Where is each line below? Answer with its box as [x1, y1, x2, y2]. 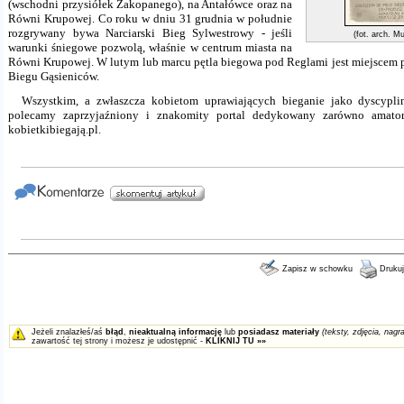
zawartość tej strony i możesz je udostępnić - [32, 336, 206, 345]
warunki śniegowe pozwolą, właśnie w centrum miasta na [8, 41, 292, 54]
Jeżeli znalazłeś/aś [32, 327, 106, 336]
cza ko [128, 94, 164, 107]
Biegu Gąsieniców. [8, 69, 99, 83]
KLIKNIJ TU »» [206, 336, 266, 345]
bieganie [281, 94, 331, 107]
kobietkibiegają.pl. [8, 123, 101, 136]
